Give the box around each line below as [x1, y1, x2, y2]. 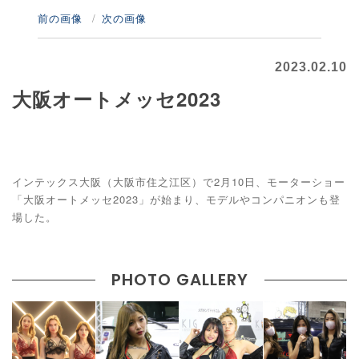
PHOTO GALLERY [111, 268, 248, 291]
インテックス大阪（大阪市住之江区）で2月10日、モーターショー [12, 173, 345, 189]
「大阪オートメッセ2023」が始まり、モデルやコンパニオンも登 [12, 191, 341, 207]
